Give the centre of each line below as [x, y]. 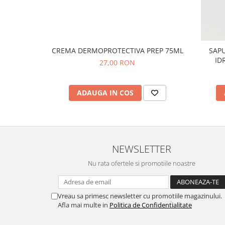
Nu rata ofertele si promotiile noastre [142, 163]
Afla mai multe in [84, 205]
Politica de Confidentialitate [151, 205]
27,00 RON [117, 63]
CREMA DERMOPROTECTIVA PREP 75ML [117, 50]
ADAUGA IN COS [105, 93]
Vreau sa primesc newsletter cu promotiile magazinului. [140, 196]
